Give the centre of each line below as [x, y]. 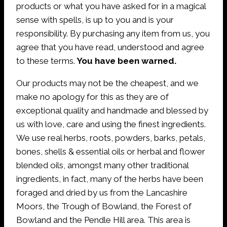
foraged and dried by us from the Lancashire [102, 192]
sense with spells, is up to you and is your [95, 20]
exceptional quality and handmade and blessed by [112, 110]
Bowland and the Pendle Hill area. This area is [103, 220]
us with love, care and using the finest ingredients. [111, 124]
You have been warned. [127, 61]
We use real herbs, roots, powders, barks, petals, [111, 138]
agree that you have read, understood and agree [110, 47]
